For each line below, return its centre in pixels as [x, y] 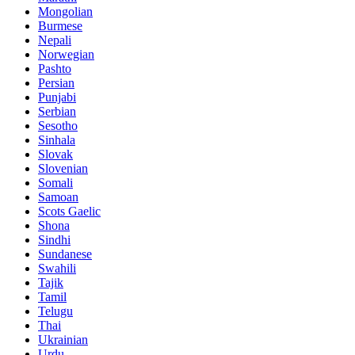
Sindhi [54, 240]
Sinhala [57, 140]
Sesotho [58, 126]
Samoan [58, 197]
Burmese [60, 26]
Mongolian [65, 12]
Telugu [55, 311]
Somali [55, 183]
